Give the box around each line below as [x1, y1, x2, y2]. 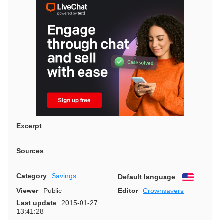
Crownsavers [143, 186, 184, 194]
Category [16, 171, 47, 180]
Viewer [16, 186, 38, 194]
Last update [16, 198, 56, 207]
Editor [118, 186, 138, 194]
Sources [16, 147, 44, 155]
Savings [52, 171, 77, 180]
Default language [118, 172, 175, 181]
